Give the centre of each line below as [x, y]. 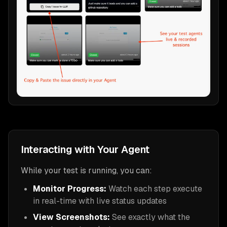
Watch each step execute [154, 188]
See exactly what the [150, 217]
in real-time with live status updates [100, 201]
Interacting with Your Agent [85, 149]
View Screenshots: [71, 217]
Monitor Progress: [70, 188]
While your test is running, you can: [86, 170]
